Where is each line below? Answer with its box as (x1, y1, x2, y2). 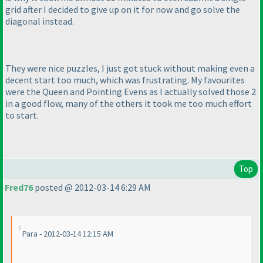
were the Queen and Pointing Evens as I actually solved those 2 (5, 86, 256, 98)
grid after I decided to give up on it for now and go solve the (5, 4, 240, 16)
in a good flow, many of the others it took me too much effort (5, 97, 252, 110)
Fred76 (5, 181, 33, 194)
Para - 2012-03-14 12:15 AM (22, 228, 113, 240)
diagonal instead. (5, 15, 74, 28)
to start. (5, 109, 39, 122)
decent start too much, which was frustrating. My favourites (5, 74, 245, 86)
